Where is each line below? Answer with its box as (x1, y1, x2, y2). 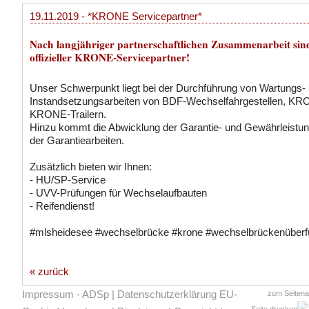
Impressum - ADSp (22, 288, 109, 300)
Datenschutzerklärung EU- (117, 288, 237, 300)
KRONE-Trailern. (30, 108, 106, 120)
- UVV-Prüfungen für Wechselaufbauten (30, 186, 207, 199)
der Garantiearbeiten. (30, 134, 124, 146)
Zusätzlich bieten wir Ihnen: (30, 160, 152, 172)
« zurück (30, 265, 69, 277)
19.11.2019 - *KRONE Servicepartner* (30, 10, 202, 23)
